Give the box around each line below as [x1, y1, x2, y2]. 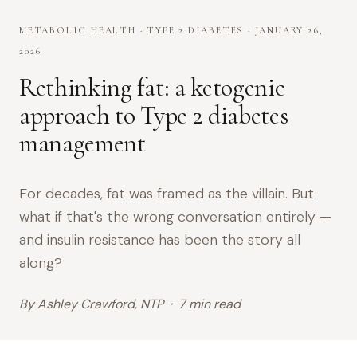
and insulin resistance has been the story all [19, 230, 300, 250]
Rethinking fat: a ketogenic [19, 72, 285, 104]
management [19, 127, 146, 159]
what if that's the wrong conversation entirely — [19, 207, 331, 227]
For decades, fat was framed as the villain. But [19, 184, 314, 204]
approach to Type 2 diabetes [19, 100, 288, 131]
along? [19, 253, 62, 273]
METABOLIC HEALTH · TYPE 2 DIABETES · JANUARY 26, [19, 25, 324, 37]
